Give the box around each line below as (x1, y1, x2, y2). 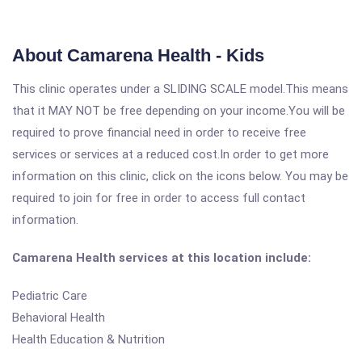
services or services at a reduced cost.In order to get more (12, 147, 329, 162)
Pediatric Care (12, 288, 87, 303)
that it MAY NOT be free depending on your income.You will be (12, 103, 345, 118)
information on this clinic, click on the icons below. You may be (12, 169, 348, 183)
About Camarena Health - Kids (12, 45, 264, 65)
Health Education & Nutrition (12, 332, 165, 347)
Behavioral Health (12, 310, 105, 325)
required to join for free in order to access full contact (12, 191, 305, 205)
